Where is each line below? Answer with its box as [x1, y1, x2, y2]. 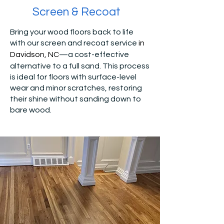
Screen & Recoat [32, 6, 120, 18]
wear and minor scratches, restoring [10, 84, 142, 92]
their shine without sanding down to [10, 95, 141, 103]
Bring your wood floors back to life [10, 28, 133, 36]
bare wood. [10, 106, 51, 114]
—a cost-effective [59, 50, 129, 58]
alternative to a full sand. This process [10, 62, 149, 70]
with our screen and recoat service [10, 39, 138, 47]
